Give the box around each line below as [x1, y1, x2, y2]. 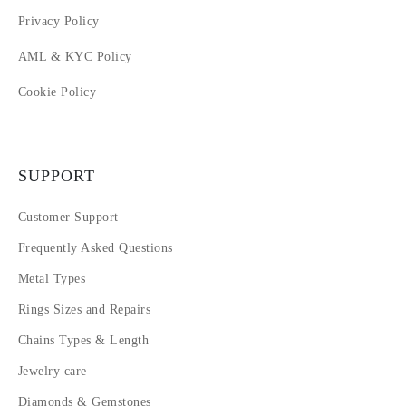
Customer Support [18, 210, 119, 224]
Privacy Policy [18, 14, 100, 28]
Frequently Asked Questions [18, 241, 173, 255]
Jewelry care [18, 364, 87, 378]
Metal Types [18, 272, 86, 285]
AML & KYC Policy [18, 50, 132, 63]
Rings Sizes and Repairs [18, 303, 151, 316]
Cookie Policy [18, 85, 97, 99]
